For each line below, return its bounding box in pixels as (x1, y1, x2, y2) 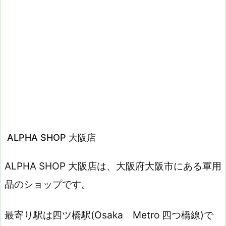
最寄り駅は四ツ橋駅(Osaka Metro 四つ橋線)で (5, 208, 213, 221)
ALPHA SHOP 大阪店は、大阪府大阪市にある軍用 (5, 160, 221, 172)
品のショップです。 (5, 178, 91, 190)
